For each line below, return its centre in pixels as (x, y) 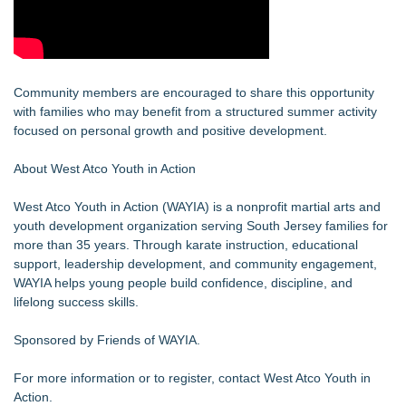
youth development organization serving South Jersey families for (201, 226)
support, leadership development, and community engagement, (195, 264)
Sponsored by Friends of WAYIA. (107, 340)
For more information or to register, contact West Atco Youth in (192, 378)
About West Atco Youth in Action (105, 169)
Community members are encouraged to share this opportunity (194, 92)
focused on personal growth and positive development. (170, 130)
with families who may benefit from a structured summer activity (195, 111)
